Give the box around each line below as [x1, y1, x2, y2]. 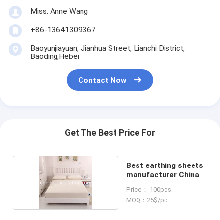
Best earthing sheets [126, 161, 203, 170]
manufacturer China [126, 170, 199, 179]
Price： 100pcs [126, 185, 171, 193]
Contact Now [78, 76, 127, 85]
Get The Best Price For [65, 128, 155, 138]
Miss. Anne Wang [30, 6, 88, 16]
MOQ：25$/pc [126, 196, 168, 204]
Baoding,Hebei [30, 52, 79, 61]
